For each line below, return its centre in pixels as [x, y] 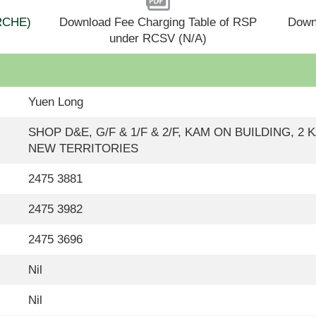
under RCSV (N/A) [158, 39]
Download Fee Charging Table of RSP [158, 23]
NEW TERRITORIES [83, 149]
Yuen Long [56, 102]
